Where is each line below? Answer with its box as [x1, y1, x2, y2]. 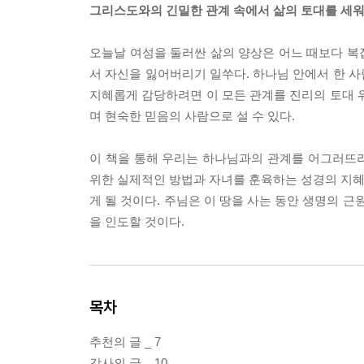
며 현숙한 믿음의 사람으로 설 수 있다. [89, 109, 295, 123]
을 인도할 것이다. [89, 214, 184, 228]
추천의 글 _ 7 [89, 335, 161, 349]
